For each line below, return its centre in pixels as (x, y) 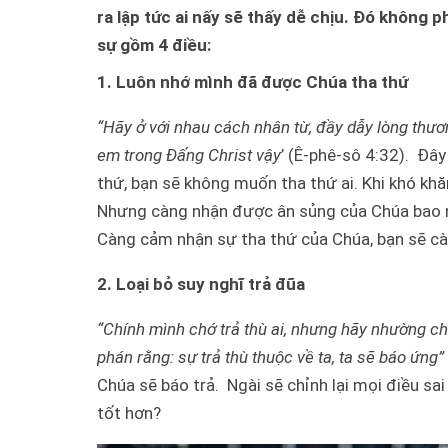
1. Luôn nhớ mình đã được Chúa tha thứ (252, 81)
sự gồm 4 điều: (154, 45)
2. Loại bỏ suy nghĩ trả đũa (203, 283)
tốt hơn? (129, 412)
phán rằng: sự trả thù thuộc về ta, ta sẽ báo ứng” (270, 356)
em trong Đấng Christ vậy (189, 154)
